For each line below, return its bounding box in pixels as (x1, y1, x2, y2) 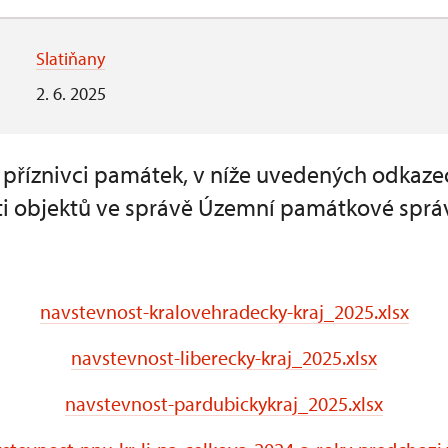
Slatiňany (36, 47, 105, 70)
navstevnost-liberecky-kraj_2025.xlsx (71, 345, 377, 370)
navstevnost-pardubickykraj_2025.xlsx (65, 391, 383, 416)
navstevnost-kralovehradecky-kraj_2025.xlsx (39, 299, 409, 324)
